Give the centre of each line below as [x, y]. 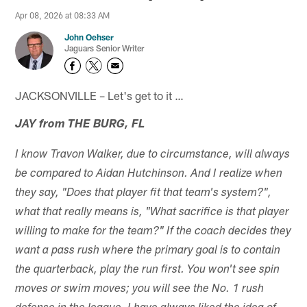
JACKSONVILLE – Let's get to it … [100, 95]
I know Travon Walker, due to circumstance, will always [153, 155]
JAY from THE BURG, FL [80, 125]
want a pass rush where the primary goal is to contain [148, 251]
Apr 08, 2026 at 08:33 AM [63, 15]
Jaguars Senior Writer [105, 48]
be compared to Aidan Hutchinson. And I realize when [149, 174]
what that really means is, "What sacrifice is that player [152, 212]
